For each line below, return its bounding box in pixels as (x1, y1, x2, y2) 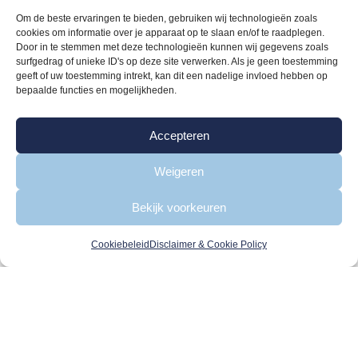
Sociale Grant (151, 99, 223, 113)
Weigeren (154, 164, 204, 178)
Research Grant (145, 78, 229, 91)
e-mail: (108, 223, 147, 237)
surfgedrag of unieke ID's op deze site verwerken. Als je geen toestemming (16, 56, 338, 67)
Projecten (154, 121, 204, 134)
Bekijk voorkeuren (132, 200, 226, 214)
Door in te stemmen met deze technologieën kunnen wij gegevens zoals (16, 42, 328, 53)
